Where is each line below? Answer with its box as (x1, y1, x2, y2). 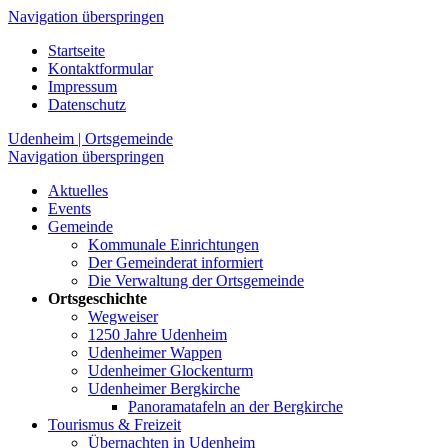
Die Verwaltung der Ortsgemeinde (88, 272, 304, 289)
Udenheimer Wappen (88, 344, 222, 361)
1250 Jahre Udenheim (88, 326, 227, 343)
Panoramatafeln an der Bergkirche (128, 398, 343, 415)
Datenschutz (48, 96, 126, 113)
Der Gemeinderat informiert (88, 254, 263, 271)
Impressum (48, 78, 117, 95)
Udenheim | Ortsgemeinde (8, 130, 173, 147)
